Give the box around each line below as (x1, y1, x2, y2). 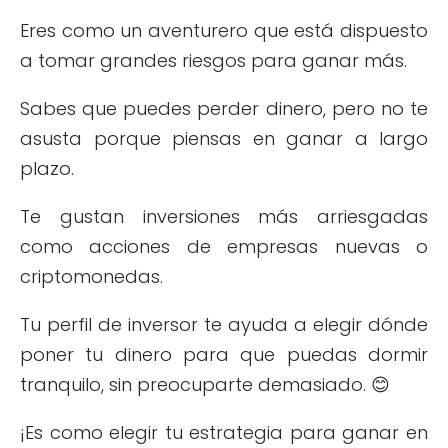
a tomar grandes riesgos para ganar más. (20, 48, 407, 73)
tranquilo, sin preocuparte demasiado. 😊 (20, 372, 390, 397)
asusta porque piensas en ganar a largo (20, 126, 428, 151)
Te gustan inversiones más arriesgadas (20, 204, 428, 229)
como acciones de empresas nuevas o (20, 234, 428, 259)
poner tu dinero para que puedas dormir (20, 342, 428, 367)
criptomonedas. (20, 264, 163, 289)
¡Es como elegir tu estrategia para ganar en (20, 420, 428, 445)
